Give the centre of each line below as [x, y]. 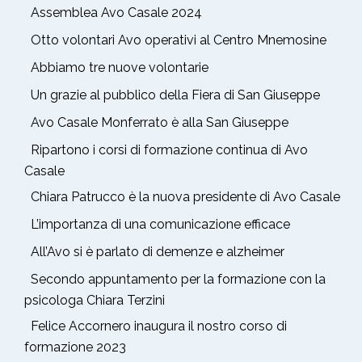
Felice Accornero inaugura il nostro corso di [159, 326]
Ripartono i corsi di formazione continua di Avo [169, 149]
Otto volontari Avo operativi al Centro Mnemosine [179, 40]
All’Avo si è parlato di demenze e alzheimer [158, 251]
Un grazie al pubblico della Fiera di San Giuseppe [175, 95]
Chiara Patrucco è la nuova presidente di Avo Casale [185, 196]
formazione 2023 [75, 347]
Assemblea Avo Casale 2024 [116, 12]
